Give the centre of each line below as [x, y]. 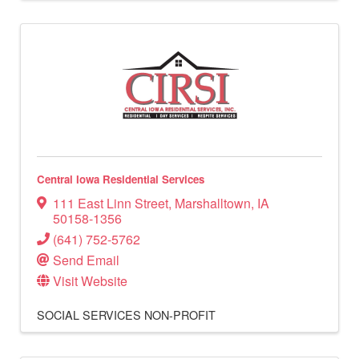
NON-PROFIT [180, 315]
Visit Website [90, 281]
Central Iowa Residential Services [121, 179]
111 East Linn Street [111, 204]
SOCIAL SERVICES [89, 315]
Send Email [86, 260]
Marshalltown [213, 204]
